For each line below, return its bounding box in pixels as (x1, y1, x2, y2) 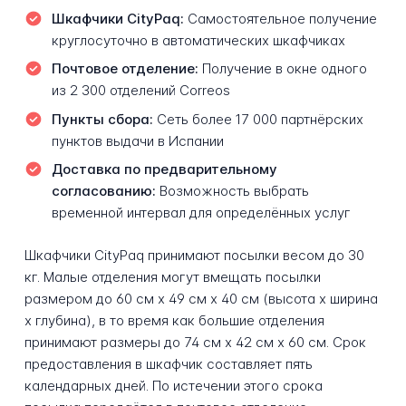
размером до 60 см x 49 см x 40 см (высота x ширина (24, 290, 378, 308)
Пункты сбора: (51, 110, 153, 128)
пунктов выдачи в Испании (51, 131, 224, 150)
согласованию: (51, 182, 156, 200)
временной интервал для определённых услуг (51, 204, 351, 222)
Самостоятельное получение (183, 9, 377, 27)
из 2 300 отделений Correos (51, 82, 230, 100)
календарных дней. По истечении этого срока (24, 377, 323, 395)
